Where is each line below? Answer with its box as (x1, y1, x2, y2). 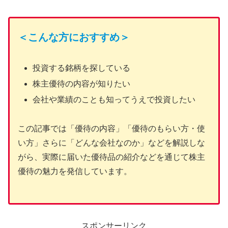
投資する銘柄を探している (33, 63, 131, 72)
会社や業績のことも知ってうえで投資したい (33, 95, 196, 104)
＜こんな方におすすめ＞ (18, 31, 130, 43)
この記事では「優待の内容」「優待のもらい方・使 (18, 124, 205, 133)
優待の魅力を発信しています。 (18, 166, 132, 176)
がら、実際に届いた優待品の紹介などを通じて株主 (18, 152, 205, 161)
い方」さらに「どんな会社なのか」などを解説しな (18, 138, 205, 147)
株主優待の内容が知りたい (33, 79, 131, 88)
